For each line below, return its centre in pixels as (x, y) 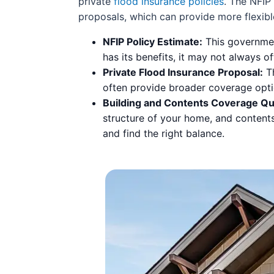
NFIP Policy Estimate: (153, 41)
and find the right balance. (164, 133)
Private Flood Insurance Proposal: (183, 72)
